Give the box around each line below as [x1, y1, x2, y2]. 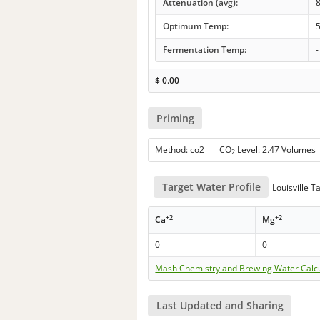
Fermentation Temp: [162, 44, 246, 56]
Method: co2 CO [155, 143, 232, 156]
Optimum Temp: [162, 20, 229, 33]
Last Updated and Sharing [156, 299, 284, 313]
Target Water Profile [161, 179, 261, 194]
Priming [156, 111, 194, 125]
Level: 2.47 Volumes [235, 143, 316, 156]
